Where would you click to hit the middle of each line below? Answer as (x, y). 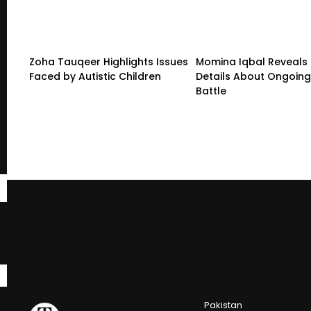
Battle (211, 91)
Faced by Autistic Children (95, 76)
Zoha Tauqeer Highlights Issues (109, 61)
